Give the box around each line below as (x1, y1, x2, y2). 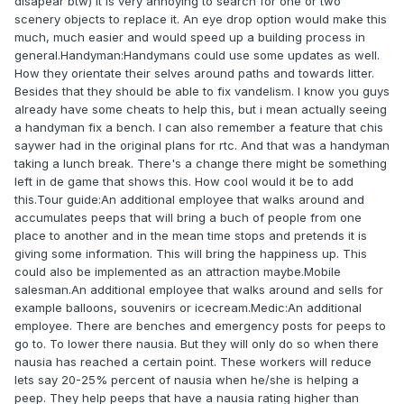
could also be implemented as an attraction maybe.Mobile (14, 264, 341, 280)
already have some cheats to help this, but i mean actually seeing (14, 102, 387, 117)
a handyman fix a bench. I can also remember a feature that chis (14, 120, 383, 135)
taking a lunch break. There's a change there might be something (14, 156, 387, 171)
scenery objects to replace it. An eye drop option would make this (14, 12, 387, 27)
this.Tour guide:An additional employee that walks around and (14, 192, 364, 207)
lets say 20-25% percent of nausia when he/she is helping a (14, 372, 359, 388)
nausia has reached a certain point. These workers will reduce (14, 354, 372, 370)
